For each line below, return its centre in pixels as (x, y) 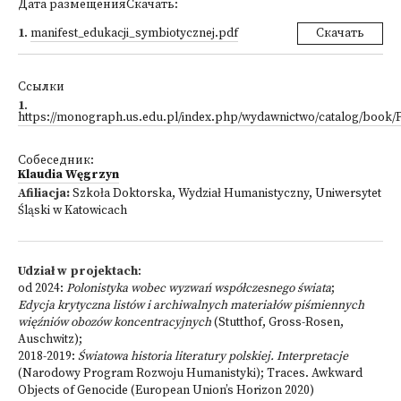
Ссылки (41, 87)
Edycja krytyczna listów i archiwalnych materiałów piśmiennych (191, 306)
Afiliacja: (44, 194)
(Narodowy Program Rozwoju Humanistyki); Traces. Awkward (190, 374)
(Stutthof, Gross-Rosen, (277, 323)
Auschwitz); (50, 340)
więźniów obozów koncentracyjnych (115, 323)
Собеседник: (56, 161)
